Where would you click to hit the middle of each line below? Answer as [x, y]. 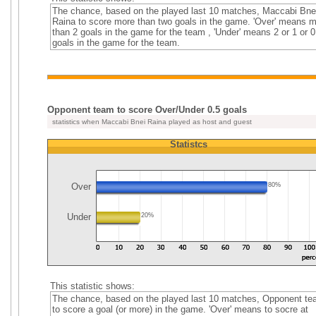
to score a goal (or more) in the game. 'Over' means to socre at [180, 309]
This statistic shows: [92, 286]
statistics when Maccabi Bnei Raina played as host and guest [151, 122]
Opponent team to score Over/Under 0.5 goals [147, 110]
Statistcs [188, 144]
